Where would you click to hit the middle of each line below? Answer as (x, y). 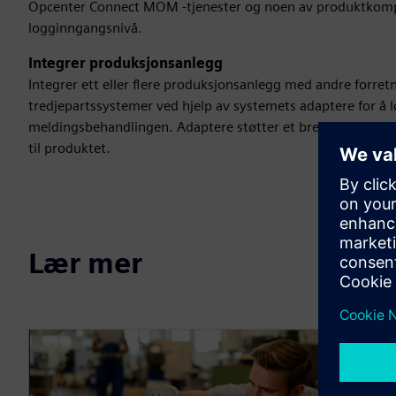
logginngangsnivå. (85, 28)
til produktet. (69, 148)
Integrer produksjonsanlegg (126, 63)
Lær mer (85, 263)
